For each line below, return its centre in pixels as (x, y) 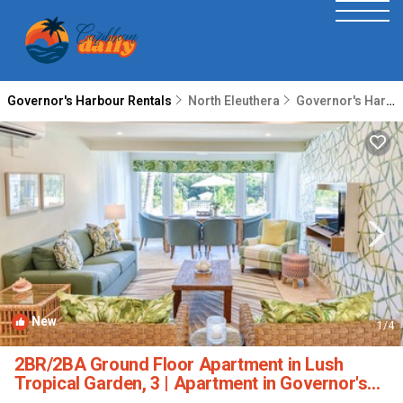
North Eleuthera (234, 101)
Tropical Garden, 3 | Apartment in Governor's (191, 384)
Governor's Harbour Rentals (91, 101)
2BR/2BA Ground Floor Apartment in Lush (179, 365)
